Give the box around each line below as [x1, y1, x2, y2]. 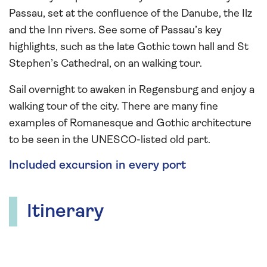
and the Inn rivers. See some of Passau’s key [9, 24, 222, 36]
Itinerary [27, 202, 104, 222]
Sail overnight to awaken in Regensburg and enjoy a [9, 84, 254, 96]
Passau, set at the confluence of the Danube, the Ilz [9, 8, 252, 20]
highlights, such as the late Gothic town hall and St [9, 41, 249, 53]
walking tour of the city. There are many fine [9, 101, 218, 113]
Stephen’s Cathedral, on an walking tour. [9, 58, 204, 70]
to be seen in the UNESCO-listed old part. [9, 134, 210, 146]
